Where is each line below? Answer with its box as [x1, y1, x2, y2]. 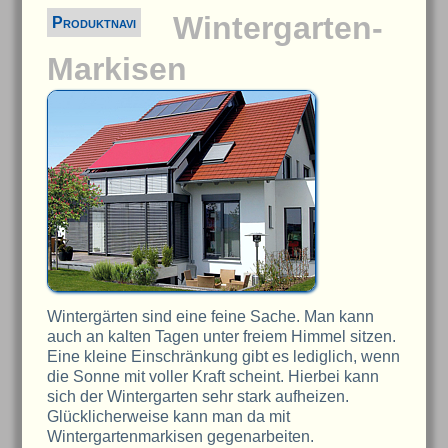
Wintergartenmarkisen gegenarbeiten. [47, 427, 315, 445]
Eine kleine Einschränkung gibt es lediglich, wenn [47, 347, 401, 365]
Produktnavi [52, 13, 137, 31]
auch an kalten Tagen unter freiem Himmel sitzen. [47, 327, 397, 345]
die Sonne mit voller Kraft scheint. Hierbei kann [47, 367, 380, 385]
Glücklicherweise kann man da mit [47, 407, 291, 425]
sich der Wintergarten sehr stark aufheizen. [47, 387, 350, 405]
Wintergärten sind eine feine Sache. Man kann [47, 307, 375, 325]
